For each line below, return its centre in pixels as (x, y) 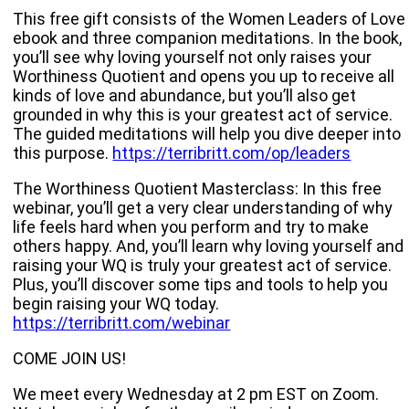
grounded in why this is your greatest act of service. (203, 115)
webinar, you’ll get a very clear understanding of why (203, 208)
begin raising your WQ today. (116, 304)
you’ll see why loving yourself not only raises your (193, 57)
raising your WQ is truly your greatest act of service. (203, 265)
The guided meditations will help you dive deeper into (207, 134)
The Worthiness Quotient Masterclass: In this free (198, 189)
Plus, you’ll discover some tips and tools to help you (201, 284)
